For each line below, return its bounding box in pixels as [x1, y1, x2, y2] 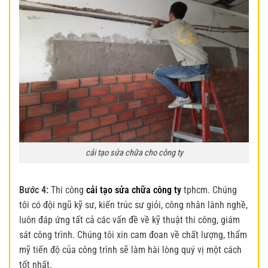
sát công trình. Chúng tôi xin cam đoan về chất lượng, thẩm [19, 229, 247, 240]
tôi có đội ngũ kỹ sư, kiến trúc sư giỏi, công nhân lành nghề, [19, 199, 248, 211]
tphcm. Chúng [184, 184, 237, 196]
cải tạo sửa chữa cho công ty [85, 148, 183, 159]
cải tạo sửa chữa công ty [86, 184, 184, 196]
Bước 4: [19, 184, 48, 196]
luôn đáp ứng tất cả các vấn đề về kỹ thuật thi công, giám [19, 214, 240, 226]
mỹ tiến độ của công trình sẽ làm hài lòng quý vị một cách [19, 243, 242, 255]
